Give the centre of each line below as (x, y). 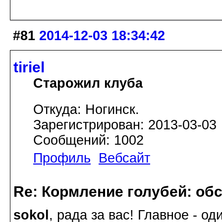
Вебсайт (124, 158)
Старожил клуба (88, 83)
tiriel (29, 67)
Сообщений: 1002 (88, 140)
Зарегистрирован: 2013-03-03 (125, 125)
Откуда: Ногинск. (86, 109)
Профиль (62, 158)
